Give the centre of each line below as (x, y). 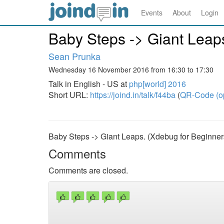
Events (152, 12)
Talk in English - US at (89, 84)
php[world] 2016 (157, 84)
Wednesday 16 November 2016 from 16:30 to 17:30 (131, 69)
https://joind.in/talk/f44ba (133, 95)
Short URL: (69, 95)
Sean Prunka (74, 56)
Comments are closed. (88, 170)
